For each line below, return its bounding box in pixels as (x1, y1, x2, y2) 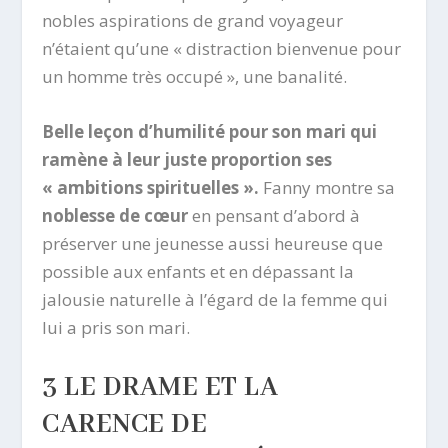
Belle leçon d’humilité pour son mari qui (42, 120, 378, 144)
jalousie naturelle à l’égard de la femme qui (42, 288, 389, 312)
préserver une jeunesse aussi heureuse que (42, 232, 384, 256)
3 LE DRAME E (42, 370, 222, 405)
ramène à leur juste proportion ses (42, 148, 333, 172)
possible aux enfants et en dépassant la (42, 260, 355, 284)
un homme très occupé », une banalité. (42, 65, 348, 89)
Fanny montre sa (259, 176, 396, 200)
